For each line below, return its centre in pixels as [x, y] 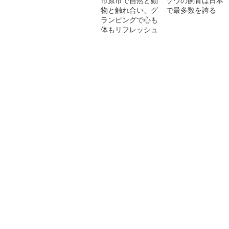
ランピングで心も [129, 19]
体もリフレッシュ [129, 29]
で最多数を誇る [191, 10]
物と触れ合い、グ [129, 10]
